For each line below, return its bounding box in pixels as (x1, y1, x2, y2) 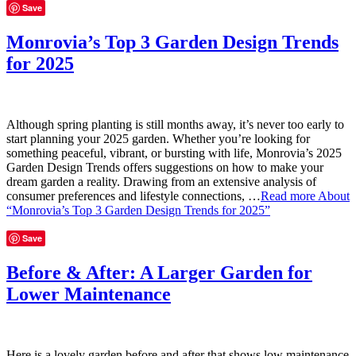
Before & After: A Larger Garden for (6, 261, 312, 283)
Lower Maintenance (6, 283, 171, 304)
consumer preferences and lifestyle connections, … (6, 188, 261, 203)
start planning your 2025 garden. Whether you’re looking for (6, 131, 310, 145)
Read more (261, 188, 318, 203)
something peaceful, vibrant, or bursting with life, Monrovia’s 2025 (6, 145, 342, 160)
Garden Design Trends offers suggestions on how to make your (6, 160, 323, 174)
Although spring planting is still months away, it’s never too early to (6, 117, 344, 131)
